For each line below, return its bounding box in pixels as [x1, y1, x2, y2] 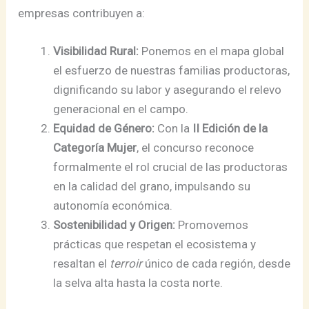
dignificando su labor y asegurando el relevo [53, 82, 282, 97]
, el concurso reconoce [137, 140, 255, 154]
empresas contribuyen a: [18, 6, 146, 20]
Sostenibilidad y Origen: [53, 217, 176, 232]
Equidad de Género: [53, 121, 155, 135]
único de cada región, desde [142, 256, 291, 270]
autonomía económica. [53, 198, 173, 212]
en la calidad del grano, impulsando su [53, 179, 251, 193]
